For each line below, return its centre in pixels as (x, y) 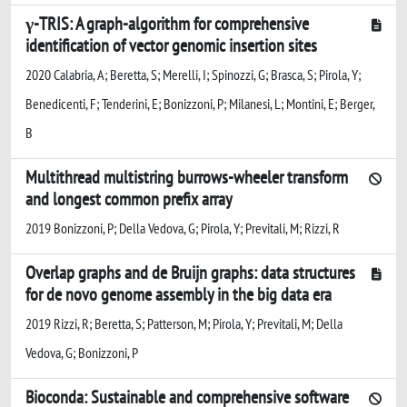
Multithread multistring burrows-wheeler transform (187, 177)
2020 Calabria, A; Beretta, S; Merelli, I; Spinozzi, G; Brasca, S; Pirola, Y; (193, 74)
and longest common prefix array (129, 199)
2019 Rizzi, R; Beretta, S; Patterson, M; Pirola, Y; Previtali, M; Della (184, 323)
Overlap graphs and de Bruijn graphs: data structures (190, 272)
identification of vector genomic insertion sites (171, 45)
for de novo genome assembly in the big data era (179, 294)
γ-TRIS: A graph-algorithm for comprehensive (167, 23)
